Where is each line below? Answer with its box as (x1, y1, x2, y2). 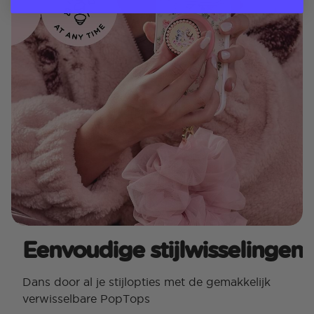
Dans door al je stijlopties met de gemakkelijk (22, 275, 271, 289)
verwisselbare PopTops (22, 292, 150, 306)
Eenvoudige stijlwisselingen (22, 233, 303, 266)
